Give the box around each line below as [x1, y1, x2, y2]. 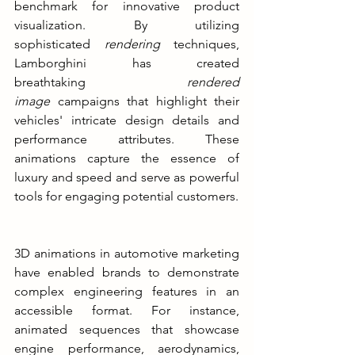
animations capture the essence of [14, 150, 239, 166]
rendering [90, 36, 174, 52]
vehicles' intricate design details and [14, 112, 239, 128]
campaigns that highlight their [57, 93, 239, 109]
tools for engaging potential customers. [14, 188, 239, 204]
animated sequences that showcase [14, 321, 239, 337]
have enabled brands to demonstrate [14, 264, 239, 280]
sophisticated [14, 36, 90, 52]
